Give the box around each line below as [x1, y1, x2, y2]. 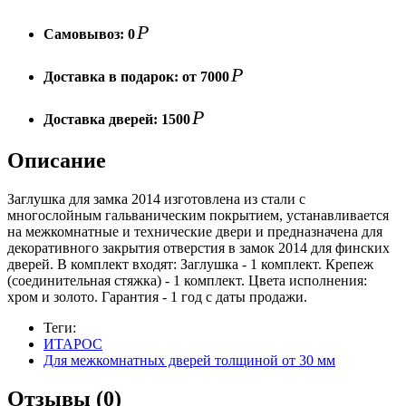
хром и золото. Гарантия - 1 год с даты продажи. [7, 289, 307, 305]
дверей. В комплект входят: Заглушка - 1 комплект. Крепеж [7, 256, 373, 273]
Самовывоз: [43, 25, 128, 42]
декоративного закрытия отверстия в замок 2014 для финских [7, 240, 390, 256]
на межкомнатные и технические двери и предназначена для [7, 224, 382, 240]
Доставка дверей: [43, 111, 161, 128]
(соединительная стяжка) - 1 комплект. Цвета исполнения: [7, 273, 367, 289]
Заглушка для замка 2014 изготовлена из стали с [7, 191, 305, 208]
